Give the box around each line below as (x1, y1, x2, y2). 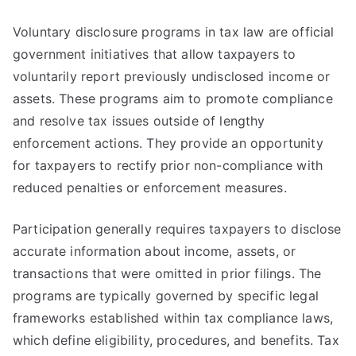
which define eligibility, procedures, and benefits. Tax (13, 332, 339, 348)
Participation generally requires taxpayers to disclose (13, 221, 342, 237)
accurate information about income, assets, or (13, 243, 296, 259)
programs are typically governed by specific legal (13, 288, 319, 304)
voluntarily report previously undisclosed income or (13, 68, 331, 84)
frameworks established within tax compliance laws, (13, 310, 334, 326)
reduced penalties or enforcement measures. (13, 180, 287, 195)
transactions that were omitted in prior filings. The (13, 265, 322, 281)
